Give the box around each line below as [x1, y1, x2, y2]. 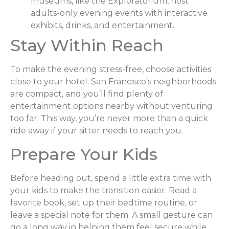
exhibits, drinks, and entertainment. [31, 20, 174, 31]
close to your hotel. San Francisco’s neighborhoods [10, 77, 216, 87]
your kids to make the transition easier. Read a [10, 185, 197, 195]
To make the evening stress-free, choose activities [10, 64, 211, 75]
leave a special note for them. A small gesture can [10, 210, 213, 220]
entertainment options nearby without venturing [10, 101, 213, 111]
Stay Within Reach [10, 35, 164, 56]
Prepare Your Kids [10, 144, 157, 164]
